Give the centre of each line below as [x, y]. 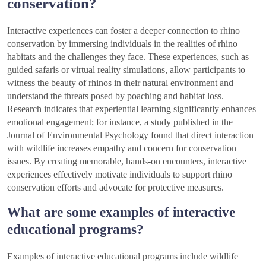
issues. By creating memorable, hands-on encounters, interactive [127, 161]
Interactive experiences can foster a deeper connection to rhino [123, 31]
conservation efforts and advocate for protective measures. [115, 188]
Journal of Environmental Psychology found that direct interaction [130, 135]
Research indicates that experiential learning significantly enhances [132, 109]
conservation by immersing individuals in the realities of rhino [122, 44]
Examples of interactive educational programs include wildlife [123, 256]
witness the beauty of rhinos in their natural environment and [120, 83]
